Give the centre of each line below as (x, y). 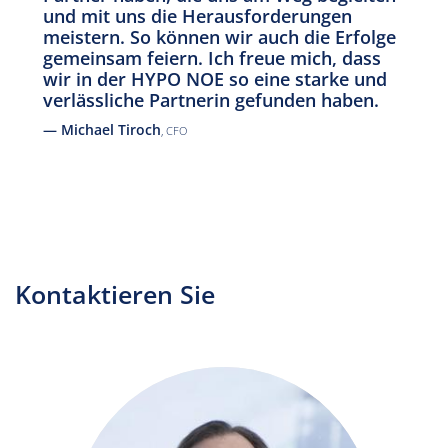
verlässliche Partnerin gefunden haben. (211, 100)
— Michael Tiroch (102, 129)
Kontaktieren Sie (115, 294)
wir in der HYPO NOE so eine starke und (215, 79)
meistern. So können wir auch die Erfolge (219, 37)
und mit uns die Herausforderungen (197, 16)
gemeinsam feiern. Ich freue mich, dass (212, 58)
